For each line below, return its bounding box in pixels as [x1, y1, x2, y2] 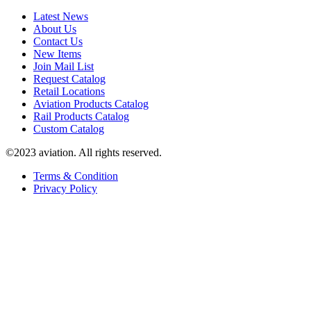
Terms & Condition [33, 169, 118, 182]
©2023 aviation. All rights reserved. [6, 146, 162, 158]
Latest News [33, 10, 88, 22]
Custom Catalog [33, 122, 104, 135]
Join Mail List [33, 60, 94, 72]
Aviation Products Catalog [33, 97, 149, 110]
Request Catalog [33, 72, 106, 85]
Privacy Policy [33, 182, 97, 194]
